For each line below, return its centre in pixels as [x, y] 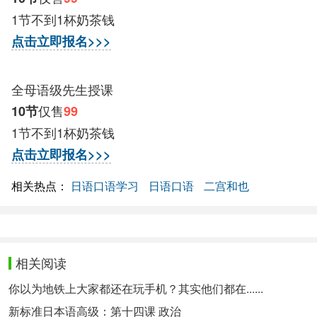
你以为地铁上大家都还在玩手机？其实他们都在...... [136, 288]
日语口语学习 [105, 186]
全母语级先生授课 [62, 89]
